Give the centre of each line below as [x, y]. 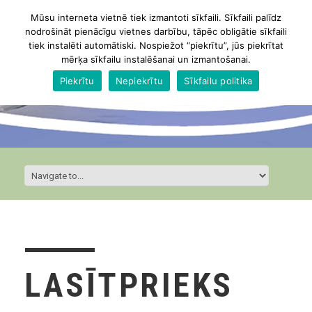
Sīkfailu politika [218, 80]
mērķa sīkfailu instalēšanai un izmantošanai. [156, 59]
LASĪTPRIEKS [129, 286]
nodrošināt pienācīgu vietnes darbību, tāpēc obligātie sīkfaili [156, 31]
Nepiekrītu [139, 80]
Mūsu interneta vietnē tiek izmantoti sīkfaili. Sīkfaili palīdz [156, 17]
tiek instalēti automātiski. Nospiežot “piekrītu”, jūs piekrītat [156, 45]
